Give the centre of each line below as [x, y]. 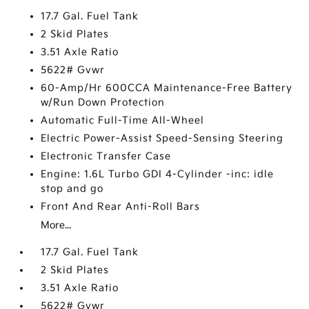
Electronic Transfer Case [106, 156]
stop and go [72, 189]
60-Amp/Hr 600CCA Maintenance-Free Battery [167, 88]
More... [56, 225]
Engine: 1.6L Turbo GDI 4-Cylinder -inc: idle [158, 174]
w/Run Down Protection [103, 102]
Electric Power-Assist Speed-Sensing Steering [162, 138]
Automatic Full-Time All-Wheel [123, 120]
